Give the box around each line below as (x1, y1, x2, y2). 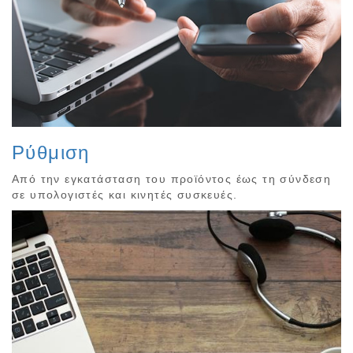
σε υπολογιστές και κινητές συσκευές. (12, 188, 238, 202)
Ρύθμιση (12, 142, 90, 164)
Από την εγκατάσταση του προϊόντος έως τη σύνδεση (12, 173, 332, 186)
